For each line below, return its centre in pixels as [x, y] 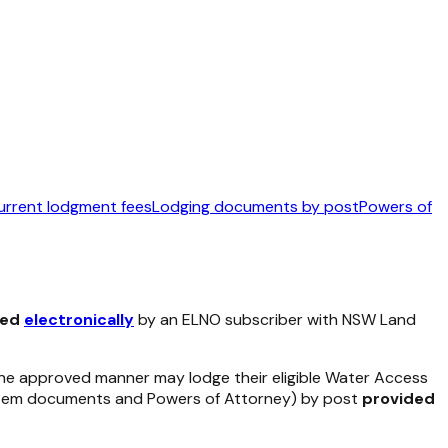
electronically [79, 320]
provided [398, 399]
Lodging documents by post [255, 207]
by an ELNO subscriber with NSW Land [275, 320]
